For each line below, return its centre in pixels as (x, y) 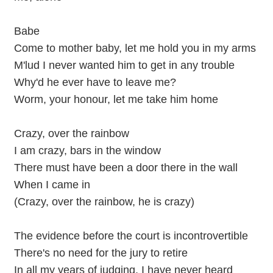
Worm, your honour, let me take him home (116, 99)
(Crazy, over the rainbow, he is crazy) (104, 202)
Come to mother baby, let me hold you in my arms (135, 48)
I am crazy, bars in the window (87, 151)
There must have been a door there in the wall (126, 168)
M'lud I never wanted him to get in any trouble (124, 65)
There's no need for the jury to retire (101, 253)
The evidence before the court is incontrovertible (131, 236)
